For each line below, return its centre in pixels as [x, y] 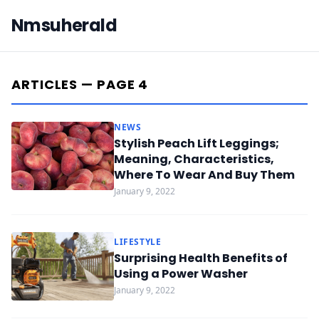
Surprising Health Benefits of [201, 258]
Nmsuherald [64, 25]
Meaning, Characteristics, [194, 159]
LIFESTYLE [138, 242]
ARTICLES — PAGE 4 [80, 84]
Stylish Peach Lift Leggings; [197, 143]
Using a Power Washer [181, 274]
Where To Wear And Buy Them [204, 175]
